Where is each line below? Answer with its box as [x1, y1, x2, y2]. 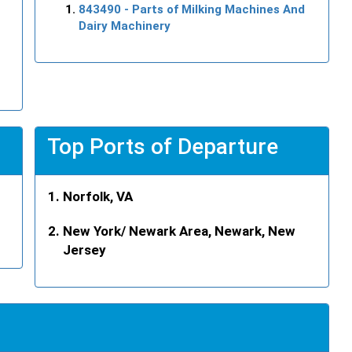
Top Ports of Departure [47, 133, 278, 159]
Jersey [63, 241, 106, 258]
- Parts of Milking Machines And [121, 2, 305, 16]
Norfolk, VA [63, 188, 133, 204]
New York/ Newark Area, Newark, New [63, 222, 295, 239]
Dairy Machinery [79, 18, 170, 33]
